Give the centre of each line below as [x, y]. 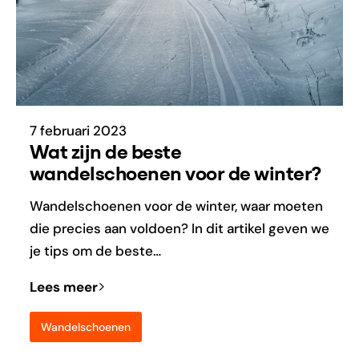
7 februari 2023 [78, 130]
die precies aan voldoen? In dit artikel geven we [179, 229]
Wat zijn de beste [105, 152]
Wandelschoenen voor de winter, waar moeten [176, 206]
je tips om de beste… [95, 251]
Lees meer [63, 286]
